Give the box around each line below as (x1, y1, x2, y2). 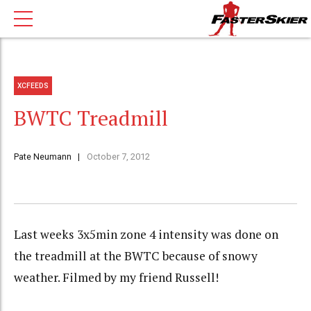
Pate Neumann (14, 151, 72, 162)
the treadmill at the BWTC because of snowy (14, 248, 258, 264)
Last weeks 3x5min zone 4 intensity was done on (14, 226, 278, 243)
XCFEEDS (17, 81, 49, 90)
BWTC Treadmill (14, 104, 168, 133)
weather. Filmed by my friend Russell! (14, 269, 219, 286)
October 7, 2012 (86, 151, 150, 162)
